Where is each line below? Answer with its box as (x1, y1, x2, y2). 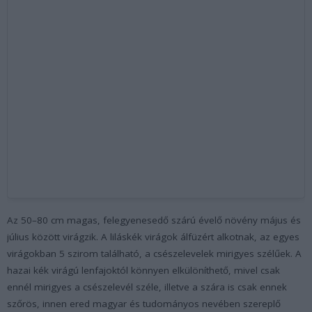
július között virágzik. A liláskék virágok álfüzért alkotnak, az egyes (7, 230, 299, 243)
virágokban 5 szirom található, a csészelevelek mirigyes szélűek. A (7, 247, 302, 260)
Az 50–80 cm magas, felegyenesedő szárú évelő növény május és (7, 213, 301, 226)
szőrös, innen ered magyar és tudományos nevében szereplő (7, 297, 281, 310)
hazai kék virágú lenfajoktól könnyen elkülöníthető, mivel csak (7, 263, 280, 276)
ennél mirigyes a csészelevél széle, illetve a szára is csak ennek (7, 280, 287, 293)
